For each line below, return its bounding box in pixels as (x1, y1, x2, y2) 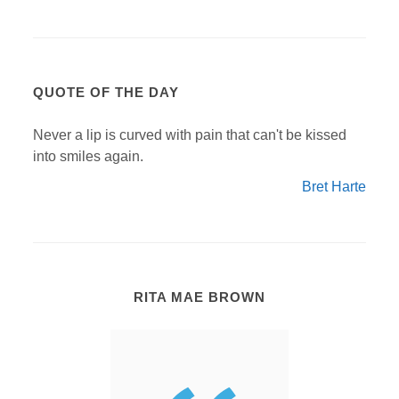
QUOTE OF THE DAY (33, 85, 180, 100)
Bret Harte (301, 179, 366, 194)
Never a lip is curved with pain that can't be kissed (33, 127, 347, 142)
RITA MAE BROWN (134, 289, 265, 305)
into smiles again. (33, 149, 144, 164)
